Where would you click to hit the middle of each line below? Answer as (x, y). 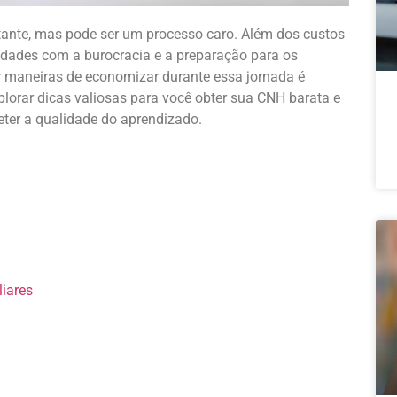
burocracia (117, 56)
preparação (212, 56)
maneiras (34, 77)
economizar (122, 77)
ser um (121, 35)
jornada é (274, 77)
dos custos (309, 35)
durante (186, 77)
